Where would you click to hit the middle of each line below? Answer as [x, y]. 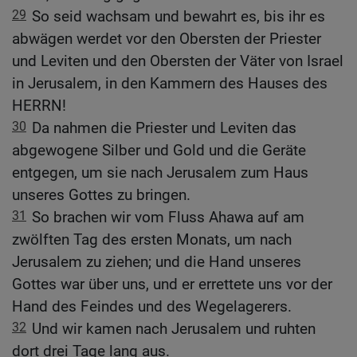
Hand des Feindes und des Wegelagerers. [152, 307]
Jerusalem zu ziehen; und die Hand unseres [157, 262]
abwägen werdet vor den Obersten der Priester [167, 39]
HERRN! [39, 106]
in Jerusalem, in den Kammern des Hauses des [170, 84]
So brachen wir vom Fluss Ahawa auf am [168, 218]
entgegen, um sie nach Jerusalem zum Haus [160, 173]
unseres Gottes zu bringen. [101, 195]
